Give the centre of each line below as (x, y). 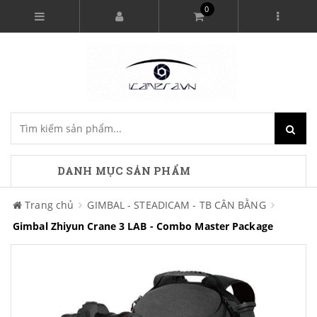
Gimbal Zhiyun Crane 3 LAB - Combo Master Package (143, 226)
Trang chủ (50, 205)
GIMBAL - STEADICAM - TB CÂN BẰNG (177, 205)
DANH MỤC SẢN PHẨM (124, 171)
